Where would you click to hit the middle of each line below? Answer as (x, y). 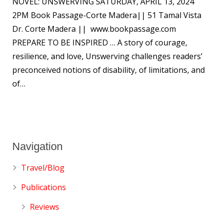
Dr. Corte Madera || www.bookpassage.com (94, 29)
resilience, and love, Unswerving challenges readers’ (107, 56)
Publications (44, 187)
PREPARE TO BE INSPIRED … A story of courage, (100, 42)
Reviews (44, 207)
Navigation (37, 146)
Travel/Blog (43, 167)
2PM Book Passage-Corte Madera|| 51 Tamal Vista (107, 15)
